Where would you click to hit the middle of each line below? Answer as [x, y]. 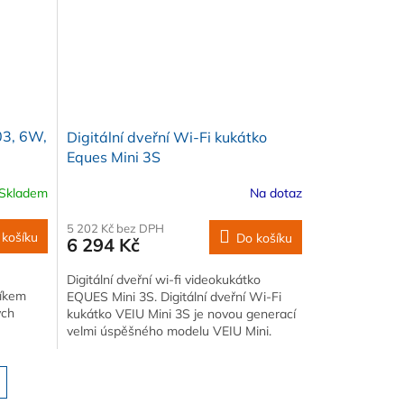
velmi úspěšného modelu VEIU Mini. [169, 331]
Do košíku [264, 238]
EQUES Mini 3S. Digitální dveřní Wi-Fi [174, 296]
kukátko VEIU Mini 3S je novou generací [181, 313]
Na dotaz [275, 193]
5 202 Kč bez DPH [115, 228]
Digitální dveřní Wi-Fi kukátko [166, 137]
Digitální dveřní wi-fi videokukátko [163, 279]
